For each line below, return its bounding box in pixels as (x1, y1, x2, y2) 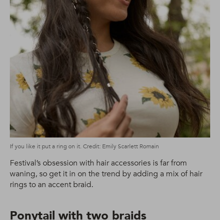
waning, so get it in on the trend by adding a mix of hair (10, 168, 202, 180)
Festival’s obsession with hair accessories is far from (10, 158, 187, 169)
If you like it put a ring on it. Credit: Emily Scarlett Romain (10, 142, 159, 151)
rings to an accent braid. (10, 179, 93, 191)
